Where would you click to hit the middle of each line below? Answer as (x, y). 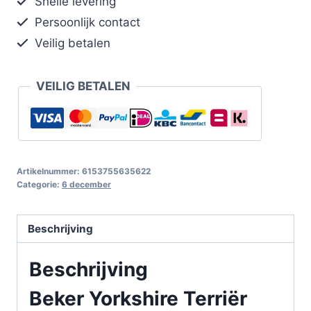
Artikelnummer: (49, 171)
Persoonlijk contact (86, 22)
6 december (86, 184)
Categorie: (39, 184)
